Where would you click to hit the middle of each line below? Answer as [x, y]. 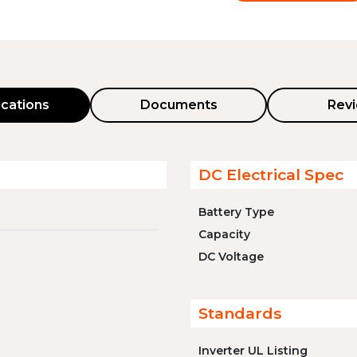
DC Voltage [231, 257]
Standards [240, 313]
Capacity [224, 234]
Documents [178, 105]
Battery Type [236, 212]
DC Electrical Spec [271, 175]
